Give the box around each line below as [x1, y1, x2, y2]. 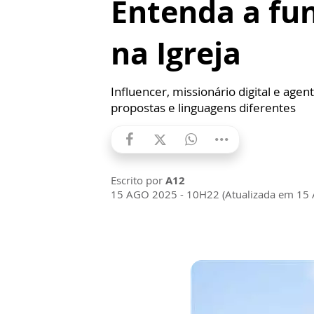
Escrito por [111, 173, 165, 187]
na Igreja [111, 32, 241, 74]
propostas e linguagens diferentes [111, 100, 296, 116]
